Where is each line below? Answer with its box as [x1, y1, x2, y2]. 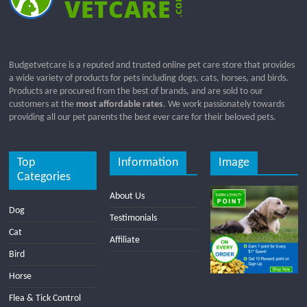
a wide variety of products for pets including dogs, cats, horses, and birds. [9, 73, 289, 84]
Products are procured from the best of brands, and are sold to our [9, 86, 264, 97]
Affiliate [110, 234, 140, 245]
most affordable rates [74, 99, 164, 110]
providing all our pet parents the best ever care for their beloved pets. [9, 112, 277, 123]
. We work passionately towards [163, 99, 285, 110]
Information [118, 156, 179, 169]
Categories [17, 170, 71, 184]
